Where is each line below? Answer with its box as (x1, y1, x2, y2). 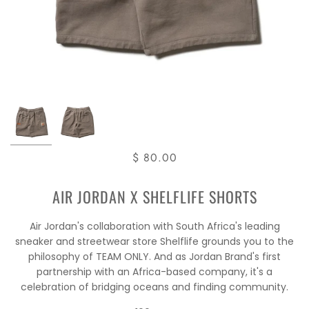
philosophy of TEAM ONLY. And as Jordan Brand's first (28, 249, 281, 263)
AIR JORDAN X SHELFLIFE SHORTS (52, 186, 257, 208)
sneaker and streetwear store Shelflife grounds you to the (15, 234, 294, 248)
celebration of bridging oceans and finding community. (21, 279, 288, 294)
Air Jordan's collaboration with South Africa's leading (29, 219, 280, 233)
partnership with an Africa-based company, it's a (37, 264, 272, 279)
